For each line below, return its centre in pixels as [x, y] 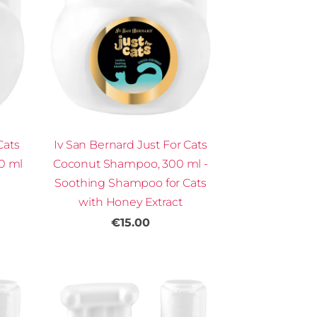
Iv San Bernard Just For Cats [131, 145]
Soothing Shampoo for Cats [131, 183]
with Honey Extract [131, 202]
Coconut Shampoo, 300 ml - [130, 164]
